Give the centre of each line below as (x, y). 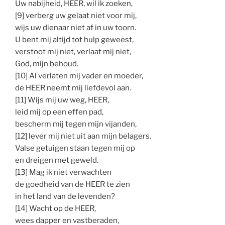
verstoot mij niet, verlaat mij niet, (73, 51)
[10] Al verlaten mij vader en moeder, (79, 76)
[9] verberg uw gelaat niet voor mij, (76, 15)
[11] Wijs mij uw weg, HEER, (62, 100)
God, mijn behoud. (47, 64)
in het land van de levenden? (65, 196)
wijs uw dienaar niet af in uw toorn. (76, 27)
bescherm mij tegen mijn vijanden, (76, 124)
